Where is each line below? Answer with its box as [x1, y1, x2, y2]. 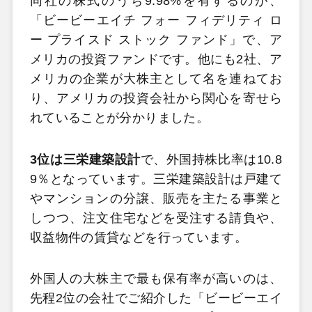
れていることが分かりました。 [29, 111, 209, 125]
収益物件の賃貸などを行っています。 [29, 230, 248, 244]
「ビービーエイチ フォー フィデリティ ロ [29, 13, 283, 28]
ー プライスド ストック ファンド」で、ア [29, 33, 283, 47]
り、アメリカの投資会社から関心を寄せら [29, 91, 283, 106]
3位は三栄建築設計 [29, 152, 141, 166]
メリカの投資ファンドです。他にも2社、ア [29, 52, 283, 67]
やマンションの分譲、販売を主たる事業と [29, 191, 283, 205]
